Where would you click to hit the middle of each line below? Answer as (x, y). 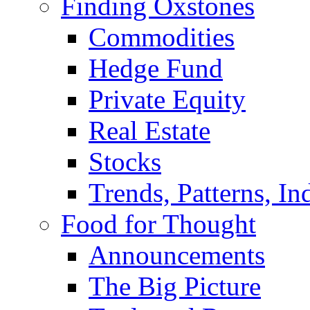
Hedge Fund (156, 68)
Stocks (125, 161)
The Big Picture (175, 286)
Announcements (177, 255)
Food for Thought (158, 224)
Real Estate (149, 130)
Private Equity (167, 99)
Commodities (162, 37)
